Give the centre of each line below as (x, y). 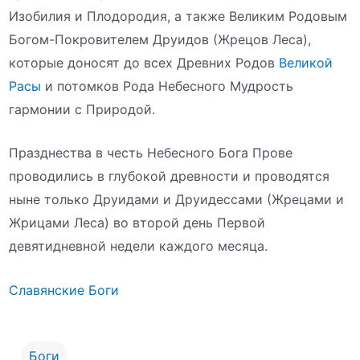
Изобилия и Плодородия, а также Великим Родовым (178, 16)
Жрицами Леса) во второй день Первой (137, 223)
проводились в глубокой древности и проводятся (170, 176)
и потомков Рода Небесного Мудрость (168, 86)
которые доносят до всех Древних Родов (144, 62)
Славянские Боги (64, 290)
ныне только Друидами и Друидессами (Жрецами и (177, 200)
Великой (306, 62)
